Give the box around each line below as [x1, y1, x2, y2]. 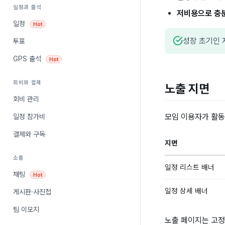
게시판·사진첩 [13, 188, 51, 196]
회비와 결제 [13, 79, 42, 86]
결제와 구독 [13, 130, 45, 138]
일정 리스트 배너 [165, 163, 214, 172]
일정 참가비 [13, 113, 45, 121]
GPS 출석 [13, 55, 43, 63]
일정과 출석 [13, 4, 42, 11]
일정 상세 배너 [165, 186, 208, 195]
